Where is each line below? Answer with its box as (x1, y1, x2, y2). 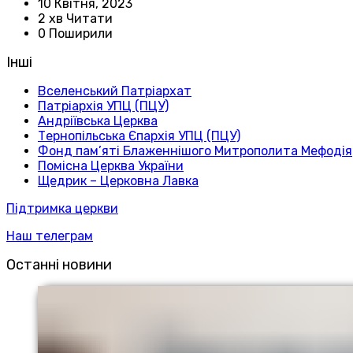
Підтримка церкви (6, 201, 118, 217)
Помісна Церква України (38, 158, 184, 174)
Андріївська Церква (38, 113, 158, 129)
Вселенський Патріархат (38, 84, 191, 99)
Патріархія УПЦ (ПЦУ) (38, 98, 169, 114)
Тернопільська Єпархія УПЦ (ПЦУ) (38, 128, 240, 144)
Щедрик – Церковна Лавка (38, 173, 199, 189)
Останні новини (6, 256, 112, 274)
